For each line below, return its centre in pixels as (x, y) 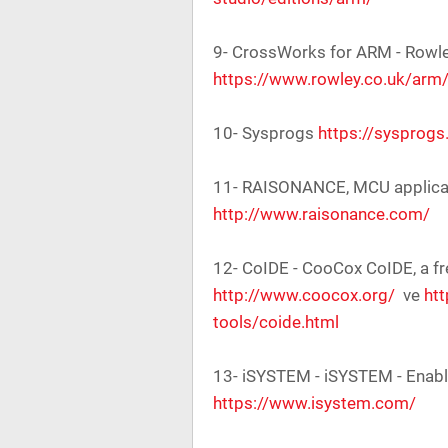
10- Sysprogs (265, 133)
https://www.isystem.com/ (314, 403)
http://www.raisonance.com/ (321, 214)
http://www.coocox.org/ (304, 295)
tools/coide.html (276, 322)
